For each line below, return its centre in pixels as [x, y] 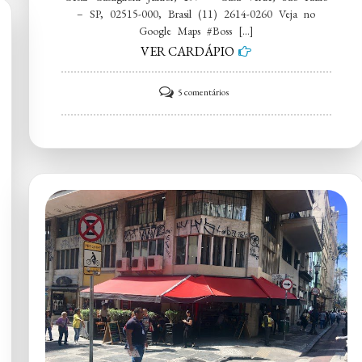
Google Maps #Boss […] [196, 31]
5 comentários [204, 93]
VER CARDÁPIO [188, 52]
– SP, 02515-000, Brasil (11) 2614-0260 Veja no [196, 14]
